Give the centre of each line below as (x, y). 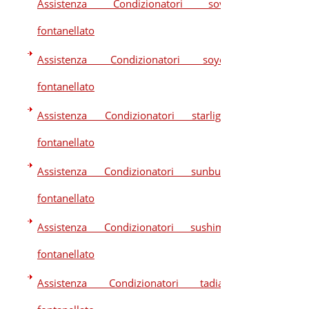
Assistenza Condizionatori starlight (134, 115)
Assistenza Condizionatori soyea (134, 59)
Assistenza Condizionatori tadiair (134, 283)
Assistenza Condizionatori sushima (134, 227)
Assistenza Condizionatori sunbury (134, 171)
